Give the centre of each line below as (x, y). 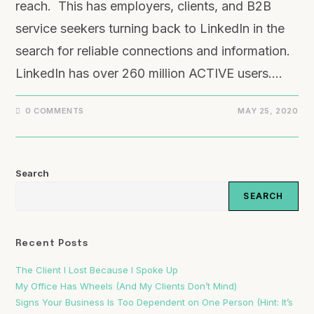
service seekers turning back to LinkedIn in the (150, 28)
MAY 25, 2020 (268, 111)
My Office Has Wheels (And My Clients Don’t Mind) (127, 286)
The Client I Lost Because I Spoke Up (97, 270)
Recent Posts (52, 244)
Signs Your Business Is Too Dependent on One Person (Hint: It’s (155, 302)
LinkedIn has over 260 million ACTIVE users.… (149, 73)
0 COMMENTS (55, 111)
